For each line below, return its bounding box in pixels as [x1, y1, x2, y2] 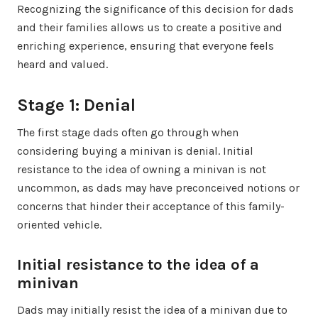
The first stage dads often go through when [17, 125, 238, 139]
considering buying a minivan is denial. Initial [17, 143, 253, 158]
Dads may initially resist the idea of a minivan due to [17, 302, 287, 317]
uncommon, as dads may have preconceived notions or [17, 180, 300, 194]
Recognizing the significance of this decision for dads [17, 1, 294, 16]
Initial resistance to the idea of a [17, 255, 259, 274]
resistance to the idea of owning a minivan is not [17, 162, 266, 176]
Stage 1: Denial [17, 94, 136, 115]
